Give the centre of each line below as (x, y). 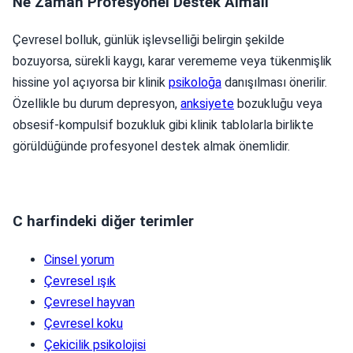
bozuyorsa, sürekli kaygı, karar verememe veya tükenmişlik (172, 61)
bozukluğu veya (278, 104)
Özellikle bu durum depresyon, (97, 104)
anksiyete (207, 104)
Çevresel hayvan (89, 302)
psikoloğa (195, 83)
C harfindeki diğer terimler (103, 222)
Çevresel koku (84, 323)
